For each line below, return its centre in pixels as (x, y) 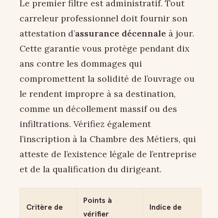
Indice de (165, 207)
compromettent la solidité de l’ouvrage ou (107, 78)
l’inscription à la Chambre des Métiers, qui (108, 139)
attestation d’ (47, 33)
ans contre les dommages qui (81, 63)
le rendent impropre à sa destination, (98, 93)
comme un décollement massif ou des (98, 109)
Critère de (45, 207)
